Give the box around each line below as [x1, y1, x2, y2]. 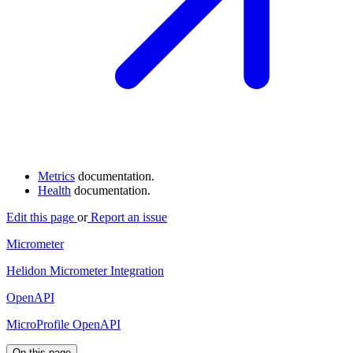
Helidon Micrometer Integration [6, 264, 164, 278]
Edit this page [6, 210, 77, 225]
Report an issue [87, 210, 167, 225]
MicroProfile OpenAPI [6, 318, 121, 332]
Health [38, 184, 71, 198]
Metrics [38, 169, 75, 184]
